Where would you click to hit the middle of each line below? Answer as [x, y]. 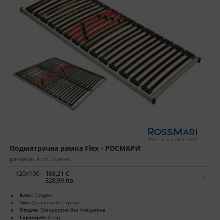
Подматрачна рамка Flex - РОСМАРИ [75, 148]
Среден [42, 195]
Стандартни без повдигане [72, 210]
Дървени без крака [55, 203]
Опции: [29, 210]
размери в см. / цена [40, 159]
